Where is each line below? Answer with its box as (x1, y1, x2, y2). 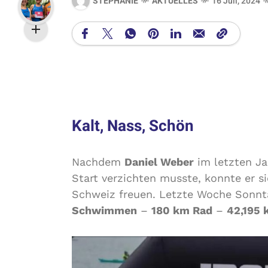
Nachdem (72, 156, 124, 168)
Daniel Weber (124, 156, 194, 168)
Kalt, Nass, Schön (72, 115, 194, 138)
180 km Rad (151, 204, 212, 217)
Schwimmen (72, 204, 137, 217)
